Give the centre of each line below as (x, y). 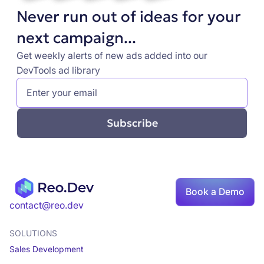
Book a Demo (215, 192)
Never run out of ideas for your (128, 16)
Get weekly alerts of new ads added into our (112, 55)
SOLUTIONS (33, 234)
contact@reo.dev (46, 206)
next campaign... (76, 37)
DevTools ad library (58, 70)
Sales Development (46, 250)
